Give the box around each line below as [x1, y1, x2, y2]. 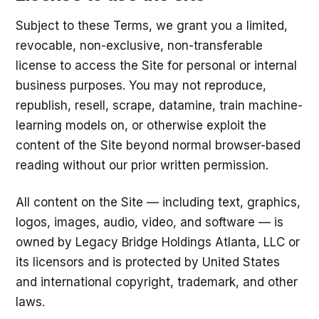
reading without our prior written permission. [16, 158, 268, 172]
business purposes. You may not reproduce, [16, 78, 266, 93]
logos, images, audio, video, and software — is [16, 215, 283, 229]
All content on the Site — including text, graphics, [16, 195, 300, 209]
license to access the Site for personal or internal [16, 58, 297, 73]
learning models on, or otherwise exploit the [16, 118, 266, 132]
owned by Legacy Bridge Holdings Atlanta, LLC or [16, 235, 300, 249]
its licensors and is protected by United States [16, 255, 280, 269]
